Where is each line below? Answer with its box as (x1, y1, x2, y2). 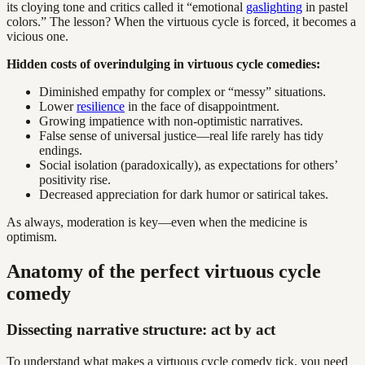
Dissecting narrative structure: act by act (7, 320, 275, 338)
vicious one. (7, 29, 68, 44)
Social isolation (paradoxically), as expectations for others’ (39, 158, 337, 173)
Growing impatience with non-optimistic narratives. (39, 114, 303, 129)
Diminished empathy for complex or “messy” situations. (39, 85, 326, 99)
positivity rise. (39, 173, 111, 187)
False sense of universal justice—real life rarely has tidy (39, 129, 323, 143)
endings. (39, 143, 82, 158)
